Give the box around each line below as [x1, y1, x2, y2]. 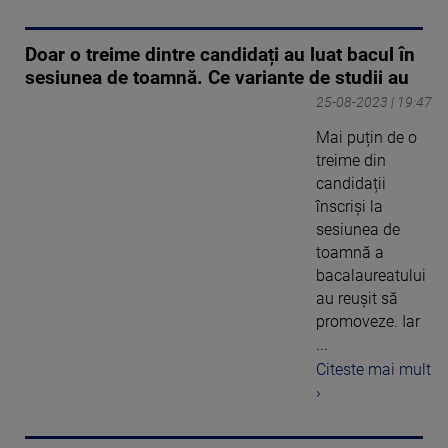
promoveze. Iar [316, 312, 420, 332]
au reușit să [316, 289, 398, 309]
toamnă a [316, 243, 384, 263]
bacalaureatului [316, 266, 426, 286]
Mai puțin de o [316, 128, 417, 148]
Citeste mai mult [316, 359, 431, 379]
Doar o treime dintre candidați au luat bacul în [25, 44, 415, 67]
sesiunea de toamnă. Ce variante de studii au [25, 67, 409, 90]
